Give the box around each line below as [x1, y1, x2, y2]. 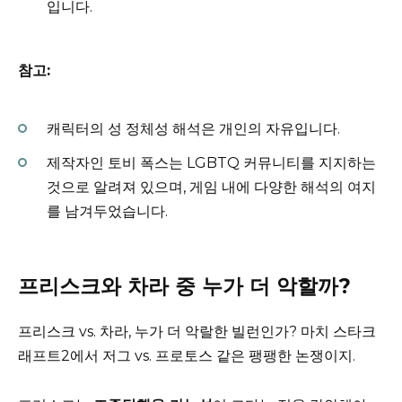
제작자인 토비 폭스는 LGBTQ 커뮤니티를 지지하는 [47, 154, 376, 172]
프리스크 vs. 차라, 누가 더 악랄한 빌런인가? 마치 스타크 [18, 323, 376, 341]
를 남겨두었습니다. [47, 203, 168, 221]
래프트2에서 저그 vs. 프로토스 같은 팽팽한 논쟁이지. [18, 347, 355, 365]
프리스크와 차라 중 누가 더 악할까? [18, 274, 351, 300]
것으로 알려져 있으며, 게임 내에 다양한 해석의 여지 [47, 179, 376, 197]
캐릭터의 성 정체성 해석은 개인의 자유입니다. [47, 120, 340, 138]
